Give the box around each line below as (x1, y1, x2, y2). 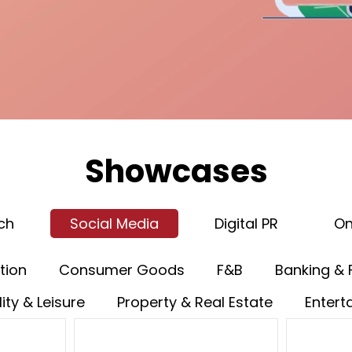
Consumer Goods (59, 259, 185, 280)
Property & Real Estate (117, 291, 273, 312)
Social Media (69, 213, 159, 233)
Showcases (84, 149, 268, 193)
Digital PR (214, 213, 278, 233)
